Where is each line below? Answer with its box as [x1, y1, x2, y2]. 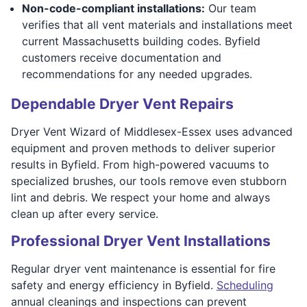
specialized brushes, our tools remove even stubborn [11, 173, 286, 188]
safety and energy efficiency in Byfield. [11, 278, 217, 292]
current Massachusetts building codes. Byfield [22, 34, 260, 48]
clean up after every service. [11, 206, 158, 221]
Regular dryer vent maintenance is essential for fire [11, 261, 275, 275]
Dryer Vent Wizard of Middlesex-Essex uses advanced [11, 124, 293, 138]
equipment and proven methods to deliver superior [11, 140, 275, 155]
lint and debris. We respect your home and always [11, 190, 270, 204]
